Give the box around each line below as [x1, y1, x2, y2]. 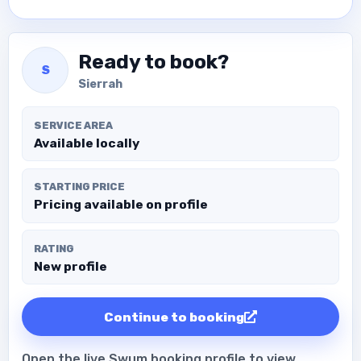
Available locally [33, 135, 139, 151]
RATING [33, 242, 74, 255]
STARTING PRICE [33, 180, 125, 193]
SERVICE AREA [33, 118, 113, 131]
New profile [33, 258, 107, 274]
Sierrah [78, 77, 122, 92]
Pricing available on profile [33, 197, 208, 213]
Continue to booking [104, 309, 245, 325]
